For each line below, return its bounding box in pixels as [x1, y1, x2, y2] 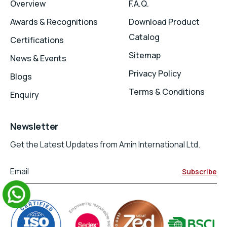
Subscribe [182, 167, 217, 177]
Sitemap [129, 50, 161, 61]
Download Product [129, 16, 200, 28]
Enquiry [10, 89, 39, 101]
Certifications [10, 34, 64, 46]
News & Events [10, 53, 66, 64]
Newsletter [10, 120, 58, 133]
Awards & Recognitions [10, 16, 98, 28]
